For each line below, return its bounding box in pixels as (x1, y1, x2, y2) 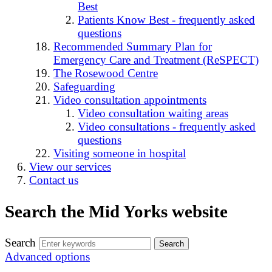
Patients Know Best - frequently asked (78, 13, 255, 27)
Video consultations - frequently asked (78, 120, 256, 134)
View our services (29, 160, 111, 174)
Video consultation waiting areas (78, 107, 228, 120)
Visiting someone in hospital (53, 147, 186, 160)
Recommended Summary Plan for (53, 40, 212, 53)
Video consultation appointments (53, 93, 206, 107)
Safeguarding (53, 80, 115, 93)
